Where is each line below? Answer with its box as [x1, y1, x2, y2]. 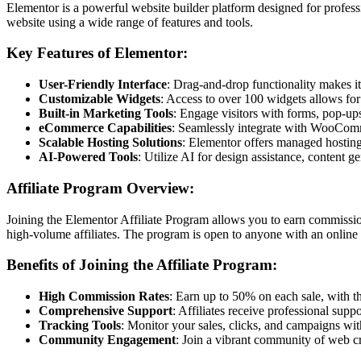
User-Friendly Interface [39, 77, 167, 92]
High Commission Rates [39, 288, 169, 303]
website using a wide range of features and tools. [6, 15, 253, 29]
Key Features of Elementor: [6, 44, 188, 62]
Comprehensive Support [39, 303, 172, 317]
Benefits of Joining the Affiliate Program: [6, 256, 277, 274]
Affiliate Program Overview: [6, 179, 194, 197]
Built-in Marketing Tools [39, 106, 173, 121]
